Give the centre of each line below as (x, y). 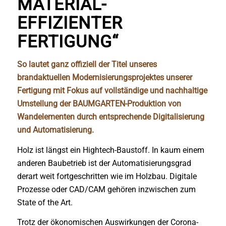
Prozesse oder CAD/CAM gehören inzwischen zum (106, 189)
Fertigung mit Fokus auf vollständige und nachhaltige (112, 91)
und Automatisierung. (55, 130)
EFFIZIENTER (70, 23)
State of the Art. (45, 202)
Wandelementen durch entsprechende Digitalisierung (110, 117)
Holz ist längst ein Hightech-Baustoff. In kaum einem (110, 150)
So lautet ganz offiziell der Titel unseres (87, 64)
